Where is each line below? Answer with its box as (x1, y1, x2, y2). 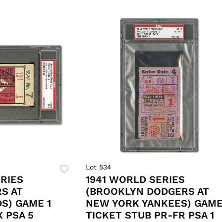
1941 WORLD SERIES (85, 173, 185, 186)
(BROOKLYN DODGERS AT (85, 185, 209, 198)
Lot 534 (85, 163, 111, 171)
